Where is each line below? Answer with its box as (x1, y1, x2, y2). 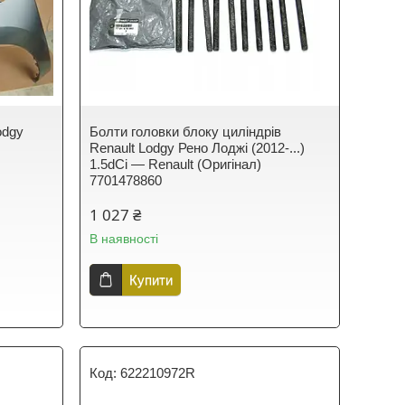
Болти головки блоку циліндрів (89, 123, 282, 139)
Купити (129, 271, 174, 287)
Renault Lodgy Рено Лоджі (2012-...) (89, 139, 306, 155)
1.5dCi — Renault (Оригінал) (89, 155, 262, 172)
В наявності (89, 231, 159, 246)
